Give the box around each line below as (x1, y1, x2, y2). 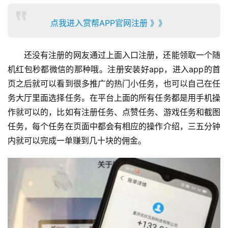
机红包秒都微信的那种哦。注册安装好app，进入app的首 (8, 64, 220, 75)
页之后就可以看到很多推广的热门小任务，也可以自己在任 (8, 78, 220, 89)
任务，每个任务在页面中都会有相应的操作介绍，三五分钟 (8, 121, 220, 132)
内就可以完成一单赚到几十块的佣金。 (8, 135, 146, 146)
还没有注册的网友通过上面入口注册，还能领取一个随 (24, 50, 220, 61)
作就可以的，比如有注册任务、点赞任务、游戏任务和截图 (8, 107, 220, 118)
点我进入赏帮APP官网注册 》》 (50, 18, 166, 28)
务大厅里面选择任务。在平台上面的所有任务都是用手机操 (8, 93, 220, 103)
